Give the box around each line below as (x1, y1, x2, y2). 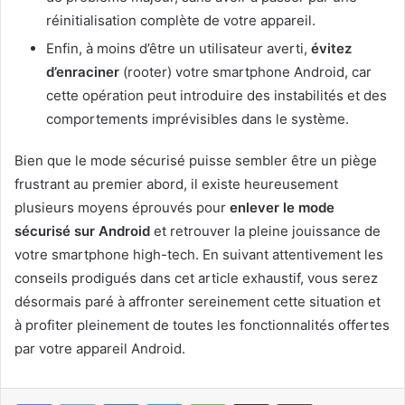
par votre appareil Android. (14, 339, 185, 357)
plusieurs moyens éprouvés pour (14, 198, 230, 216)
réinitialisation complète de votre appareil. (46, 11, 316, 29)
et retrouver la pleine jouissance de (150, 221, 381, 240)
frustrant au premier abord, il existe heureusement (14, 174, 338, 193)
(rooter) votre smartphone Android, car (119, 62, 372, 80)
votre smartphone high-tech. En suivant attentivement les (14, 245, 383, 263)
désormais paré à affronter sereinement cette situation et (14, 292, 381, 310)
